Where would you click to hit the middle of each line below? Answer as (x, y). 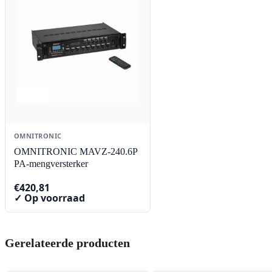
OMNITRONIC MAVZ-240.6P (76, 152)
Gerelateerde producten (67, 243)
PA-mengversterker (51, 164)
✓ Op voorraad (49, 198)
